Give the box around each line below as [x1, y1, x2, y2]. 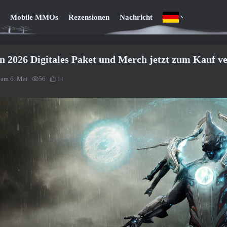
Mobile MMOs [10, 13, 58, 21]
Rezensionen [68, 13, 109, 21]
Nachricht [119, 13, 153, 21]
